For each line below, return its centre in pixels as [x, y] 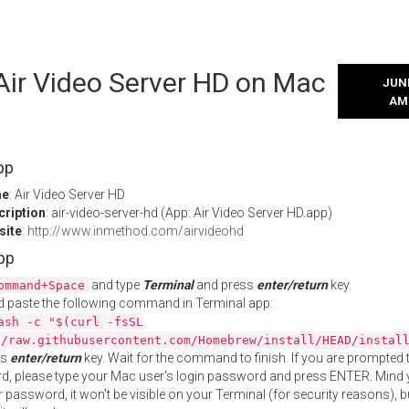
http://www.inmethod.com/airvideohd [136, 231]
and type [115, 285]
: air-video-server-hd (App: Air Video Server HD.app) [189, 213]
